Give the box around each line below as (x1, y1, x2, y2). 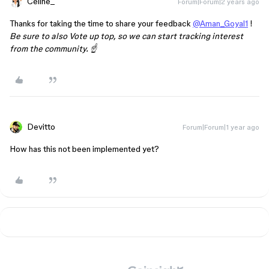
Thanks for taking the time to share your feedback (10, 19, 193, 28)
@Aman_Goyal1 (193, 19, 248, 28)
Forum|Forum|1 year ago (183, 123, 259, 131)
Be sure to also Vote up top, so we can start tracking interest (10, 31, 243, 41)
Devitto (27, 122, 55, 131)
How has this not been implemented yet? (10, 144, 159, 154)
